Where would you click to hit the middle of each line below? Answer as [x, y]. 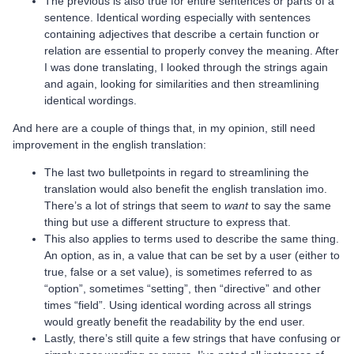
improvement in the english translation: [109, 145]
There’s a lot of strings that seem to [134, 206]
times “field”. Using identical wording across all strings [178, 305]
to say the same [291, 206]
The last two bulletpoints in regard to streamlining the [177, 173]
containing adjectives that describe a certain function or [182, 34]
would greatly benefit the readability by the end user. [175, 322]
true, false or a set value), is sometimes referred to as [178, 272]
